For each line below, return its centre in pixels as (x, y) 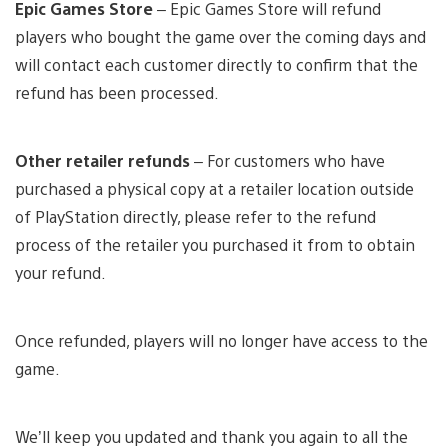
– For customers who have (287, 160)
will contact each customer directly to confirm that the (216, 64)
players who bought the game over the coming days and (220, 36)
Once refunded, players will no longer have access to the (221, 340)
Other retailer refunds (102, 160)
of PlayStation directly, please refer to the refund (195, 216)
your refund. (66, 272)
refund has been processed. (117, 92)
